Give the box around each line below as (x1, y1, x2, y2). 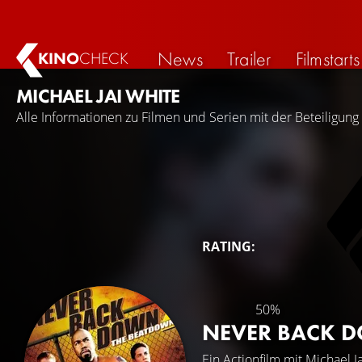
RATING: (202, 238, 255, 255)
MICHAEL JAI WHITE (16, 83, 180, 108)
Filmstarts (295, 45, 360, 71)
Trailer (226, 45, 271, 71)
